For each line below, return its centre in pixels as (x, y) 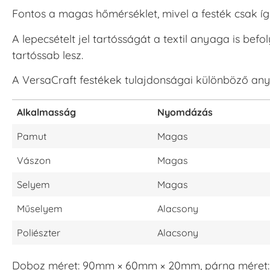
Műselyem (40, 209)
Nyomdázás (185, 112)
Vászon (34, 161)
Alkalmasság (46, 112)
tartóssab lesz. (48, 55)
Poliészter (39, 233)
